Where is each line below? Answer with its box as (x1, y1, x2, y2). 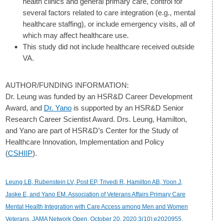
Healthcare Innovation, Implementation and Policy (5, 137, 164, 146)
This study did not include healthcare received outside (23, 42, 194, 51)
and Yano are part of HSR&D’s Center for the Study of (5, 126, 178, 135)
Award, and (5, 103, 44, 112)
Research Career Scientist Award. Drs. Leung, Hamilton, (5, 114, 187, 123)
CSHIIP (8, 148, 33, 157)
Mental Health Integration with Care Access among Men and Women (5, 203, 188, 210)
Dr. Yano (44, 103, 72, 112)
